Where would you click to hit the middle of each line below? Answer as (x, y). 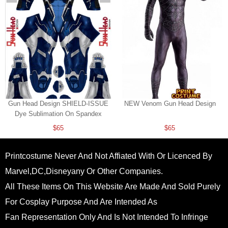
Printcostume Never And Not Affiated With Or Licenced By (109, 156)
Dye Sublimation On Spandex (58, 114)
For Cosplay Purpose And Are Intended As (81, 202)
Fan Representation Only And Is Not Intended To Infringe (107, 217)
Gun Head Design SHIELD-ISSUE (58, 104)
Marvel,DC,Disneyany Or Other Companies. (84, 172)
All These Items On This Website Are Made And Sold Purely (113, 187)
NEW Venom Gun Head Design (170, 104)
